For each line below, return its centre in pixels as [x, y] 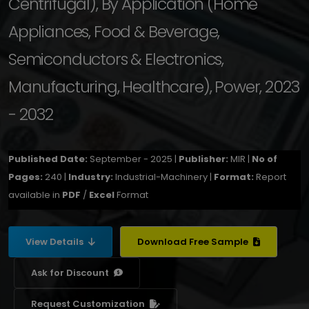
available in [35, 195]
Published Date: [49, 159]
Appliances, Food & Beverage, [114, 31]
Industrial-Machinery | [165, 177]
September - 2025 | [134, 159]
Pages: [27, 177]
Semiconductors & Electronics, [116, 59]
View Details [56, 242]
